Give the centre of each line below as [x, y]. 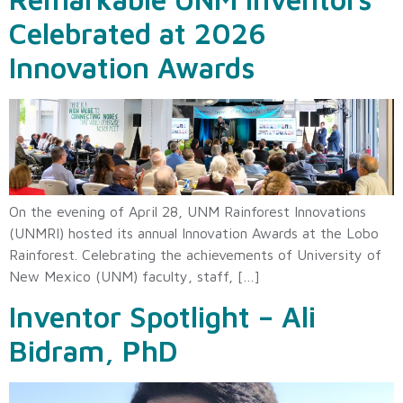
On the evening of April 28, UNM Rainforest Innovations [188, 211]
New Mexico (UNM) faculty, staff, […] [134, 276]
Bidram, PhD [94, 351]
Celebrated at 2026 [138, 33]
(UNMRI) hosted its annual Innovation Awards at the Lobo [194, 233]
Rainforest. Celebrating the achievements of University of [195, 254]
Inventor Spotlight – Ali [162, 317]
